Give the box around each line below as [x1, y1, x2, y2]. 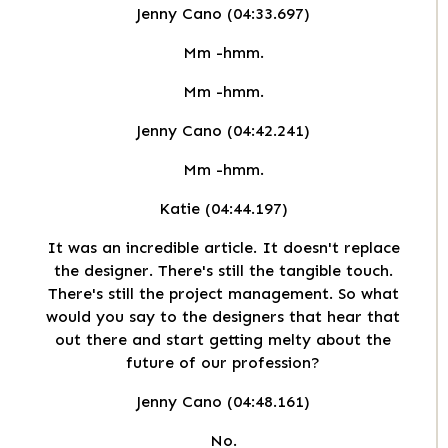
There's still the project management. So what [47, 284, 399, 304]
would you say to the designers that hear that [46, 307, 400, 327]
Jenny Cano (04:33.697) [136, 4, 310, 24]
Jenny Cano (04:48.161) [136, 392, 310, 412]
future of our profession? [126, 353, 320, 373]
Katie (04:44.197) [158, 199, 288, 219]
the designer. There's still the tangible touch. [53, 261, 393, 281]
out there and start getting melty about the [55, 330, 391, 350]
